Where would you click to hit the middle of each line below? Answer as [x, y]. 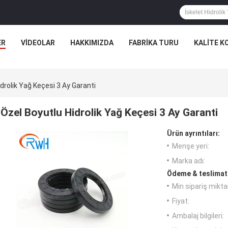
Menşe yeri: [191, 146]
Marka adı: [189, 161]
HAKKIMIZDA [92, 43]
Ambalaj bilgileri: [198, 216]
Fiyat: [181, 201]
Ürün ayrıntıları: [193, 134]
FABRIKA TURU [153, 43]
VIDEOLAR [38, 43]
